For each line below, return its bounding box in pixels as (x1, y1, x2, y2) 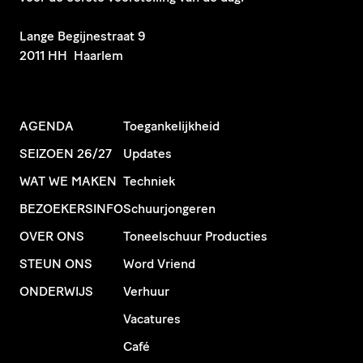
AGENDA (19, 118, 74, 134)
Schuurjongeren (123, 201, 216, 216)
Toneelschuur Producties (123, 228, 267, 244)
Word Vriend (123, 256, 195, 271)
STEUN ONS (19, 256, 92, 271)
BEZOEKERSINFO (19, 201, 123, 216)
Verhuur (123, 284, 169, 299)
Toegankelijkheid (123, 118, 220, 134)
